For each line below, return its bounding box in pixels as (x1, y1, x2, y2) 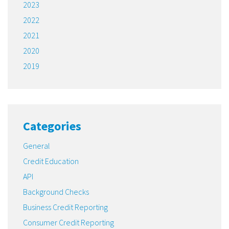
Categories (23, 118, 81, 134)
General (23, 140, 50, 151)
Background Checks (23, 186, 89, 197)
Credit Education (23, 155, 79, 166)
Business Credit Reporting (23, 201, 108, 212)
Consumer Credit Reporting (23, 217, 114, 227)
